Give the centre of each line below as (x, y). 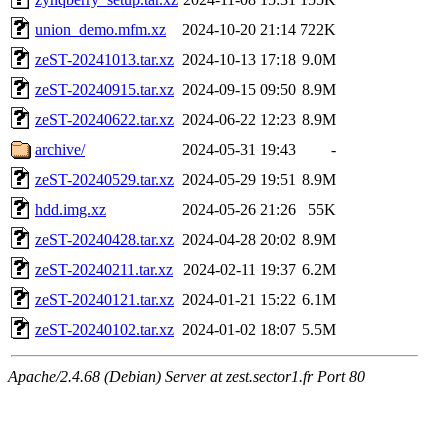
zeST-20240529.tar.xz (104, 179)
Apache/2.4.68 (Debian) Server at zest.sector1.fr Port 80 (186, 376)
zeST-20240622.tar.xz (104, 119)
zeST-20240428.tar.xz (104, 239)
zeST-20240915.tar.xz (104, 89)
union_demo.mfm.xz (100, 29)
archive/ (60, 149)
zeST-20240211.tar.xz (104, 269)
